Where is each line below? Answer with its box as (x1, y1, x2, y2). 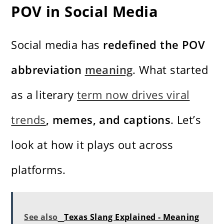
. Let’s (170, 111, 201, 127)
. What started (132, 61, 208, 77)
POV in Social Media (11, 1, 158, 21)
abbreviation (11, 61, 85, 77)
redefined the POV (103, 36, 205, 52)
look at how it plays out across (11, 136, 173, 152)
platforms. (11, 161, 66, 177)
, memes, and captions (45, 111, 171, 127)
